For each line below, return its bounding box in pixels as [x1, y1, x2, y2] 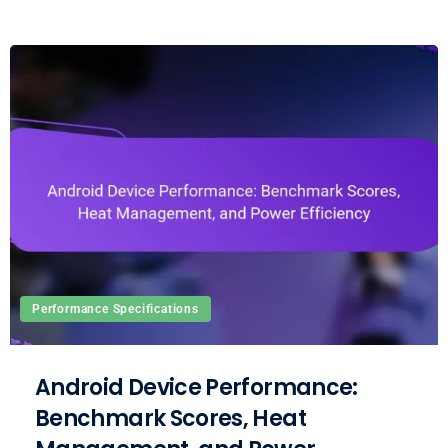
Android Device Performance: [35, 371, 358, 403]
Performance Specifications [32, 301, 199, 316]
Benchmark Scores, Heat [35, 402, 306, 434]
